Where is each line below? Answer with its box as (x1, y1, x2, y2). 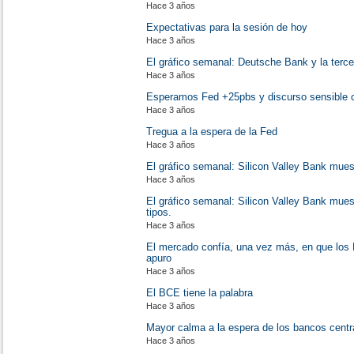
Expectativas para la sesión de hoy (146, 21, 307, 33)
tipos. (146, 206, 171, 218)
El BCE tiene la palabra (146, 287, 253, 299)
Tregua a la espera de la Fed (146, 126, 277, 137)
